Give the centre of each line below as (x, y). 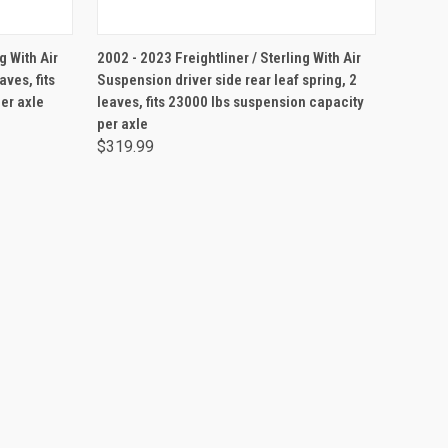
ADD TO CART (236, 49)
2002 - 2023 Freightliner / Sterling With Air (228, 58)
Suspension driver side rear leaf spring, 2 (226, 80)
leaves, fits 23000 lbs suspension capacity (230, 102)
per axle (122, 124)
